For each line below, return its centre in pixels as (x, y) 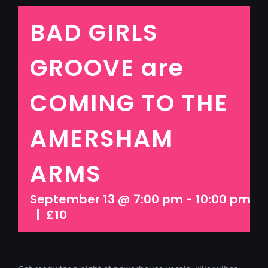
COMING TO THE (129, 103)
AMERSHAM (102, 138)
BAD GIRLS (94, 32)
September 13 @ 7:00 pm (106, 199)
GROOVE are (107, 68)
